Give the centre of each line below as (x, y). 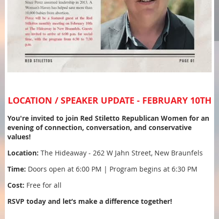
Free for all (43, 185)
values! (19, 137)
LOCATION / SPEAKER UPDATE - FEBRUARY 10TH (109, 101)
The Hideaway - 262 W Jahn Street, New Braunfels (121, 153)
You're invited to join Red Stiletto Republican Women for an (108, 118)
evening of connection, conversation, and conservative (99, 128)
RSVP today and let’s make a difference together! (90, 201)
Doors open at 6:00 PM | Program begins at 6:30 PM (112, 169)
